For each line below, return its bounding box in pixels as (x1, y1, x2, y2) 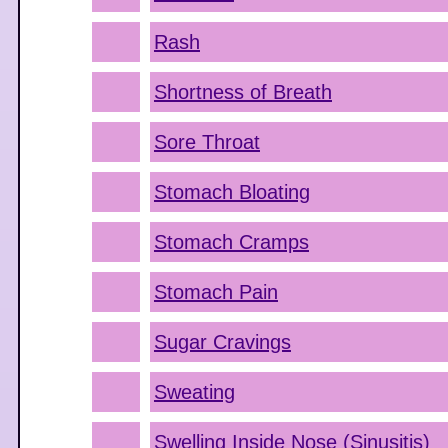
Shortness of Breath (154, 81, 332, 103)
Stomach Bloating (154, 181, 310, 203)
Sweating (154, 381, 235, 403)
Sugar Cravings (154, 331, 291, 353)
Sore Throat (154, 131, 260, 153)
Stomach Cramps (154, 231, 309, 253)
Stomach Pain (154, 281, 278, 303)
